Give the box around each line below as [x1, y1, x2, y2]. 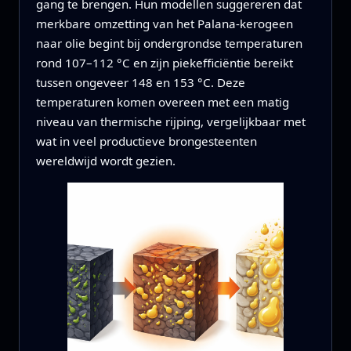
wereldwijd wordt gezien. [35, 152, 175, 168]
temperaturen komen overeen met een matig [35, 93, 289, 110]
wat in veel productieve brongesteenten [35, 132, 257, 149]
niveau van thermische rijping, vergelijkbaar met [35, 113, 306, 129]
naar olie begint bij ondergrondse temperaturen [35, 34, 302, 51]
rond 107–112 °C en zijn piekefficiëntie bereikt [35, 54, 293, 71]
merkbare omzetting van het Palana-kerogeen [35, 15, 293, 31]
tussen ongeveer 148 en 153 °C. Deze [35, 74, 245, 90]
